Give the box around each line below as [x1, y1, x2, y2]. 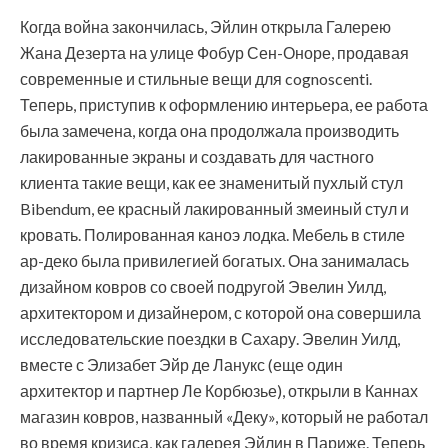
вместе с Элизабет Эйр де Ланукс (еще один [20, 355, 343, 374]
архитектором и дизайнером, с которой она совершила [20, 303, 421, 322]
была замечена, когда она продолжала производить [20, 121, 399, 140]
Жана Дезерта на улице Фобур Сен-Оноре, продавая [20, 43, 409, 62]
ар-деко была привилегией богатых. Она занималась [20, 251, 409, 270]
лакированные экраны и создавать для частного [20, 147, 374, 166]
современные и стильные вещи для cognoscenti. [20, 69, 372, 88]
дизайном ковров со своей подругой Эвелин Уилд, [20, 277, 386, 296]
